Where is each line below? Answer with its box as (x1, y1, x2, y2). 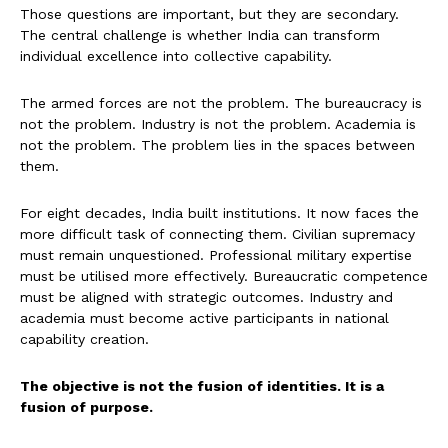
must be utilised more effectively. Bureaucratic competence (20, 268, 428, 285)
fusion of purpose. (20, 399, 153, 416)
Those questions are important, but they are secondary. (20, 6, 399, 23)
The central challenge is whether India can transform (20, 27, 380, 44)
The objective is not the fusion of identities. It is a (20, 378, 384, 395)
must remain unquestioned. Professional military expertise (20, 247, 412, 264)
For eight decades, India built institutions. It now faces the (20, 205, 419, 222)
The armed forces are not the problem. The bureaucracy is (20, 95, 422, 112)
